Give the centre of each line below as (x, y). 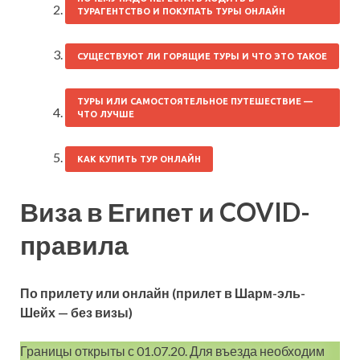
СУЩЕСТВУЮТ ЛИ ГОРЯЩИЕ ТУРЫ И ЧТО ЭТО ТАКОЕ (202, 56)
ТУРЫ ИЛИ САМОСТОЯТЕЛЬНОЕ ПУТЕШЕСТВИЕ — (195, 101)
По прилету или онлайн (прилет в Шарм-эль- (163, 293)
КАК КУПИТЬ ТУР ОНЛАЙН (139, 159)
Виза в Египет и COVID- (165, 211)
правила (74, 244)
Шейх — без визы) (76, 313)
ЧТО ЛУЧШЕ (106, 114)
